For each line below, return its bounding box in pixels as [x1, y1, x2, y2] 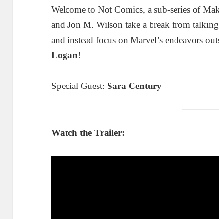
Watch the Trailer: [51, 128, 125, 138]
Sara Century [107, 81, 162, 91]
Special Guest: [51, 81, 108, 91]
